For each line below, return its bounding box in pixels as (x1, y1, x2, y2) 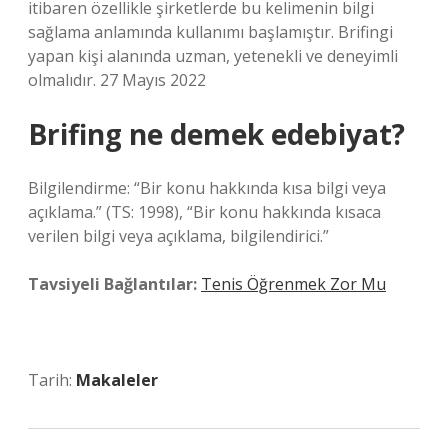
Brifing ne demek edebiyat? (28, 115, 405, 153)
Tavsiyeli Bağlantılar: (28, 273, 197, 295)
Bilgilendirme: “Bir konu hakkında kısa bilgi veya (28, 177, 386, 199)
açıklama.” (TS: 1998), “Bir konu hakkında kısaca (28, 201, 381, 223)
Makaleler (76, 369, 158, 391)
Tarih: (28, 369, 76, 391)
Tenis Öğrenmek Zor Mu (201, 273, 386, 295)
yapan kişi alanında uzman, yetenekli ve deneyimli (28, 45, 398, 67)
